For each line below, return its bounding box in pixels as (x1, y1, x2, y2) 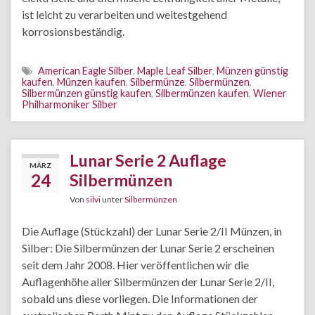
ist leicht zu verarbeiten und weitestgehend (22, 8, 227, 21)
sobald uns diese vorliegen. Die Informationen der (22, 292, 258, 305)
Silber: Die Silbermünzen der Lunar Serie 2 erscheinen (22, 241, 274, 255)
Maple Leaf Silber (137, 65, 212, 77)
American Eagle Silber (38, 65, 133, 77)
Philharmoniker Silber (22, 98, 117, 110)
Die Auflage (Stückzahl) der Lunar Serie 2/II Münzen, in (22, 224, 282, 238)
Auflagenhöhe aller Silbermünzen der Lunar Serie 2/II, (22, 275, 274, 288)
